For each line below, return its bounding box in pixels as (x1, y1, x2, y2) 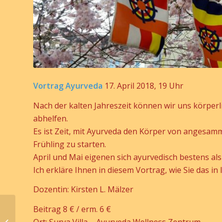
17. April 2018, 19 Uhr (105, 80, 183, 92)
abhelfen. (33, 112, 68, 124)
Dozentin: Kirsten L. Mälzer (33, 184, 133, 195)
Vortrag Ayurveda (33, 80, 105, 92)
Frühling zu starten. (33, 138, 106, 150)
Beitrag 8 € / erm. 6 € (33, 203, 111, 215)
